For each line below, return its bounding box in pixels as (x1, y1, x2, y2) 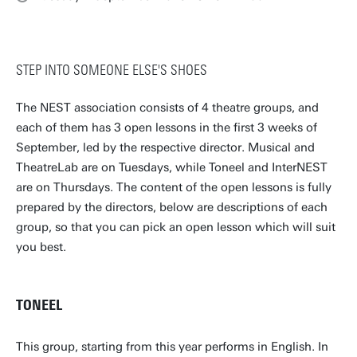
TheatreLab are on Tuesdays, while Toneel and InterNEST (16, 160, 328, 175)
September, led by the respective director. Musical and (16, 140, 315, 155)
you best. (16, 240, 66, 254)
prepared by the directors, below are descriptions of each (16, 200, 328, 214)
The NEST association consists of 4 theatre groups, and (16, 100, 319, 115)
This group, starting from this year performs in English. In (16, 339, 328, 354)
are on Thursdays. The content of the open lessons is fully (16, 180, 331, 194)
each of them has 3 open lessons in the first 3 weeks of (16, 120, 317, 135)
